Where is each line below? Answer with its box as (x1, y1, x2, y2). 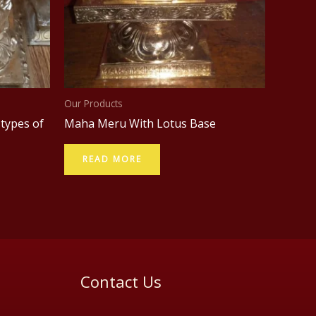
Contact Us (80, 271, 162, 293)
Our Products (64, 96, 123, 110)
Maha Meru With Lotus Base (64, 116, 216, 132)
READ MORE (83, 153, 142, 166)
